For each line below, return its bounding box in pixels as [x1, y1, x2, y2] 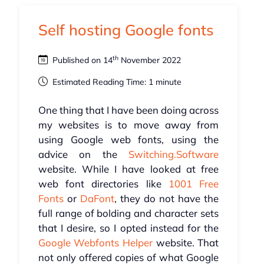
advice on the [38, 148, 129, 161]
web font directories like [38, 177, 169, 190]
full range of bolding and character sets [38, 207, 219, 220]
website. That [153, 236, 219, 249]
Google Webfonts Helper [38, 236, 153, 249]
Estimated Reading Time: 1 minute [49, 77, 181, 88]
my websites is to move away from [38, 118, 219, 131]
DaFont [80, 192, 114, 205]
